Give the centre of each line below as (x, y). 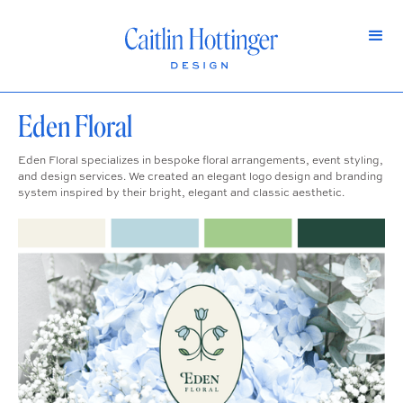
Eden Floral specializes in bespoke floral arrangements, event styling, (201, 161)
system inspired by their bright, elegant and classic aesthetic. (181, 193)
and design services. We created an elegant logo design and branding (201, 177)
